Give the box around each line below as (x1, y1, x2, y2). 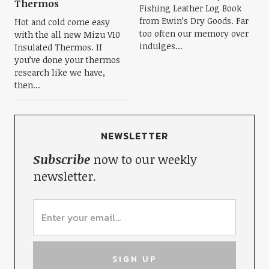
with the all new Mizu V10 (14, 29, 120, 41)
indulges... (139, 40, 183, 52)
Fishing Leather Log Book (139, 2, 241, 14)
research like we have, (14, 67, 105, 79)
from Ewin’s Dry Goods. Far (139, 15, 249, 27)
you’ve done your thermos (14, 54, 120, 66)
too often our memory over (139, 28, 249, 40)
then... (14, 79, 40, 91)
